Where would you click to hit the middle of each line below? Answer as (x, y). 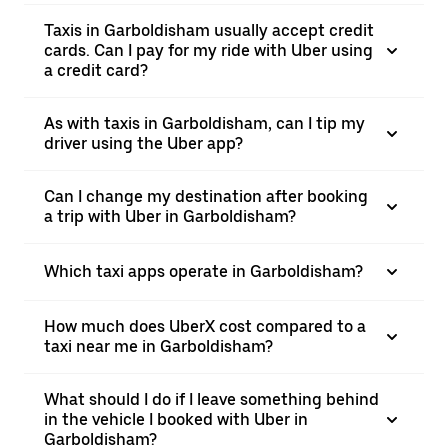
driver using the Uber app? (143, 143)
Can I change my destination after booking (206, 196)
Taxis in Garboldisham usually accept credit (209, 30)
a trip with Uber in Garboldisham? (170, 216)
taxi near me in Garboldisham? (158, 346)
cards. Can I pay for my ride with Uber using (208, 50)
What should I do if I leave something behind (211, 399)
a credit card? (96, 70)
